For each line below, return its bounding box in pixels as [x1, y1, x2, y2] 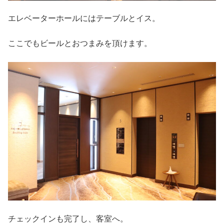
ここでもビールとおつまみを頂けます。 [8, 39, 152, 48]
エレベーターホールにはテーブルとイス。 [8, 14, 160, 23]
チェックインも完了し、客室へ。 [8, 214, 128, 223]
